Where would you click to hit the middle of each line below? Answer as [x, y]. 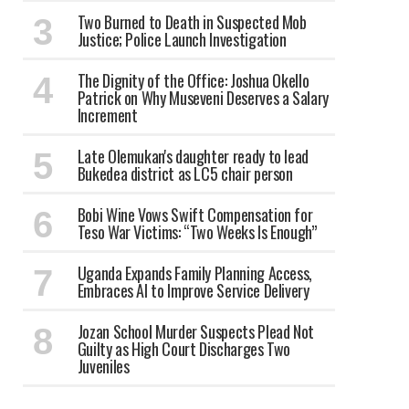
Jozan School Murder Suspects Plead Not [196, 331]
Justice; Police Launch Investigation [182, 39]
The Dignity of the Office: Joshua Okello [193, 80]
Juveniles [103, 366]
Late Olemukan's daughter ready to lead [193, 156]
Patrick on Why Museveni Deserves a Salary [203, 97]
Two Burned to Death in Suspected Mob [192, 21]
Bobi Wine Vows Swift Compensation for [195, 214]
